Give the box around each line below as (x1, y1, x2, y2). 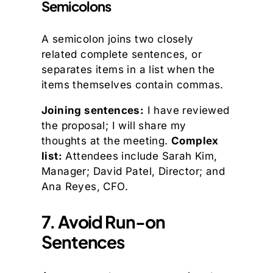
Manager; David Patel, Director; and (41, 165, 225, 178)
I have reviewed (144, 104, 230, 117)
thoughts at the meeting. (41, 135, 171, 147)
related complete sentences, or (41, 48, 202, 61)
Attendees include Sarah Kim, (62, 150, 218, 163)
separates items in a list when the (41, 63, 215, 76)
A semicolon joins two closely (41, 33, 194, 46)
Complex (171, 135, 219, 147)
